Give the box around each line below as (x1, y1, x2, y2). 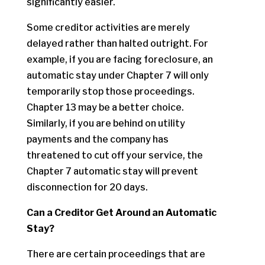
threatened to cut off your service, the (26, 150, 203, 161)
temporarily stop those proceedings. (26, 86, 195, 97)
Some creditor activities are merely (26, 22, 190, 33)
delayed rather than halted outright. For (26, 38, 208, 49)
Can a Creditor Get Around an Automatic (26, 207, 216, 218)
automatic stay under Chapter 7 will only (26, 70, 209, 81)
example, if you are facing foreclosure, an (26, 54, 213, 65)
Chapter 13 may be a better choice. (26, 102, 184, 113)
